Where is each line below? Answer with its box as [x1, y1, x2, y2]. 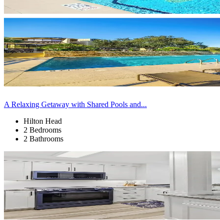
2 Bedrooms [24, 125, 61, 134]
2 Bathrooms [24, 134, 63, 143]
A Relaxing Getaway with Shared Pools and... [4, 100, 147, 109]
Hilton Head [24, 116, 62, 125]
